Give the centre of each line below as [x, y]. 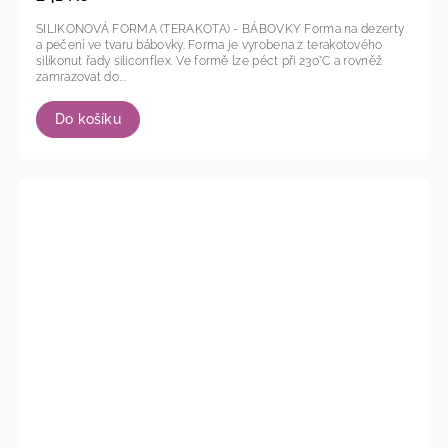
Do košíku [88, 118]
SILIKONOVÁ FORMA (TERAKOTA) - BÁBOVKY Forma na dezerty [170, 28]
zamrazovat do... [81, 76]
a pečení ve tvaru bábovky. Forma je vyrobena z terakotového [112, 44]
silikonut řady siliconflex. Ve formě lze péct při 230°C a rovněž [106, 60]
